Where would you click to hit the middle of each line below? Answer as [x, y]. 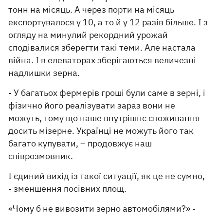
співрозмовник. [41, 156]
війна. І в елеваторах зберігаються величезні [102, 60]
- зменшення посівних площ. [68, 189]
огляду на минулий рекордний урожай [88, 35]
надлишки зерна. [44, 73]
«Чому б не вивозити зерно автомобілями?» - [102, 209]
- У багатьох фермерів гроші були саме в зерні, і [107, 93]
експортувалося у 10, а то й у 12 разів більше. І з [108, 22]
